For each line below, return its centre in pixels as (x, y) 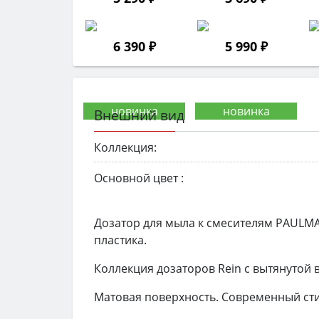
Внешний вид (139, 115)
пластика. (120, 240)
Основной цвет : (139, 178)
